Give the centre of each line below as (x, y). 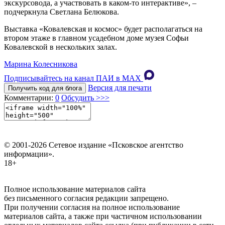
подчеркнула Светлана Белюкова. (62, 12)
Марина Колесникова (41, 64)
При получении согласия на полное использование (92, 207)
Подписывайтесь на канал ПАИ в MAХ (73, 78)
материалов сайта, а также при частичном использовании (103, 216)
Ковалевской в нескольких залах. (61, 47)
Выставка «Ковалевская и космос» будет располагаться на (103, 29)
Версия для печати (120, 87)
